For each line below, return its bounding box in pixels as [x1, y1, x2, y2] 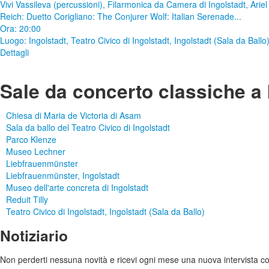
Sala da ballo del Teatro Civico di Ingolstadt [6, 121, 170, 134]
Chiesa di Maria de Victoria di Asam [6, 109, 141, 122]
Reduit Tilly [6, 193, 48, 206]
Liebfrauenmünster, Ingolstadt [6, 169, 119, 182]
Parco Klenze [6, 133, 56, 146]
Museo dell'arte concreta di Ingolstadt [6, 181, 148, 194]
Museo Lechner [6, 145, 65, 158]
